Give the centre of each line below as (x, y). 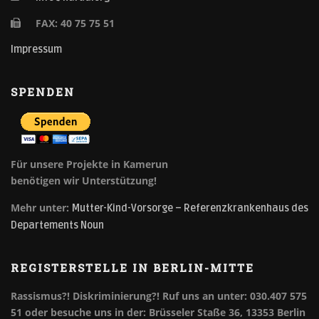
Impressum (36, 50)
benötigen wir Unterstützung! (84, 181)
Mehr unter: (41, 208)
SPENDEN (43, 92)
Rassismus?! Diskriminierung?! (85, 296)
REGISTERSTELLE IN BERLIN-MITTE (132, 268)
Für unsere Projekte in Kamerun (89, 164)
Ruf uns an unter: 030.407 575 (233, 296)
